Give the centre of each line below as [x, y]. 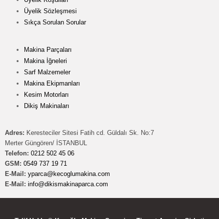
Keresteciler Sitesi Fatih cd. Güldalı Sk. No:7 [89, 133]
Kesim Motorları [46, 95]
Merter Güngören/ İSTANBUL [46, 143]
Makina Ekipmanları [52, 84]
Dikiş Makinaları [47, 106]
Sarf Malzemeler [47, 72]
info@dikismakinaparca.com [68, 184]
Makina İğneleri [45, 61]
